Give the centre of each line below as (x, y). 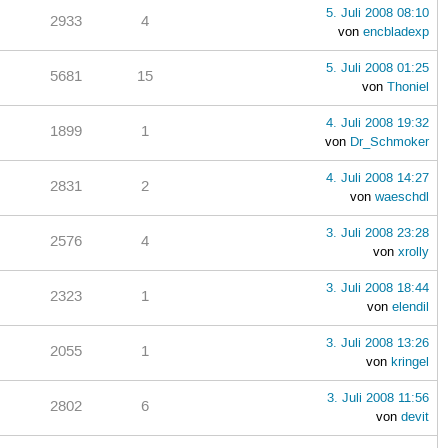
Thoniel (407, 86)
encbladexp (395, 31)
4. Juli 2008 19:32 (377, 122)
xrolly (413, 251)
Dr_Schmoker (389, 141)
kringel (409, 361)
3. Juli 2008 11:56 (377, 397)
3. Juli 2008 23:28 (377, 232)
